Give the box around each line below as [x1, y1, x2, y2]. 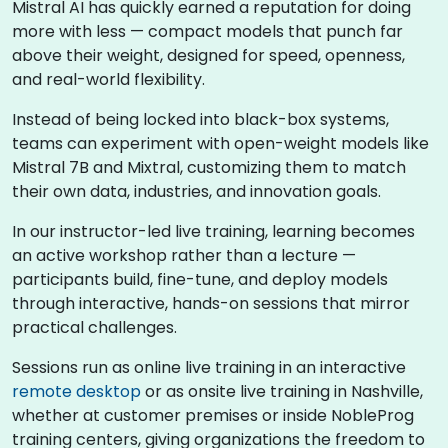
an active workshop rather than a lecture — [12, 244, 356, 267]
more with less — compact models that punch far [12, 20, 403, 43]
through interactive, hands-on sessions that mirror [12, 292, 410, 315]
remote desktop [12, 380, 141, 403]
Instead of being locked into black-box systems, [12, 108, 389, 131]
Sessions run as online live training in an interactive [12, 356, 406, 379]
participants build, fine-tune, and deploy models [12, 268, 388, 291]
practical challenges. [12, 316, 177, 339]
